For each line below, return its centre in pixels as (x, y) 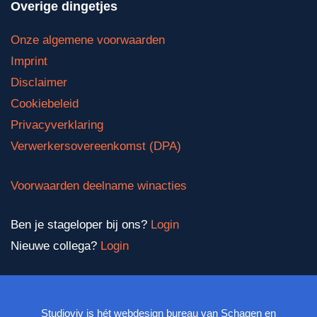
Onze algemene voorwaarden (88, 40)
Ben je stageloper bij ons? (81, 225)
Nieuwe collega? (54, 246)
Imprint (29, 61)
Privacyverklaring (57, 125)
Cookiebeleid (45, 104)
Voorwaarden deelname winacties (99, 185)
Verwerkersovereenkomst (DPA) (96, 146)
